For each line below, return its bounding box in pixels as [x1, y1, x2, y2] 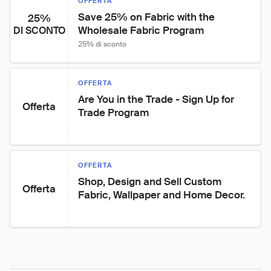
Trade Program [78, 106, 149, 119]
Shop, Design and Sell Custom [78, 175, 224, 188]
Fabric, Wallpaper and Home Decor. [78, 188, 245, 201]
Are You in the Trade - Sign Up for [78, 93, 237, 106]
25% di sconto [78, 39, 126, 49]
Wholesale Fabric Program [78, 24, 204, 37]
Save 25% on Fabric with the [78, 10, 217, 24]
